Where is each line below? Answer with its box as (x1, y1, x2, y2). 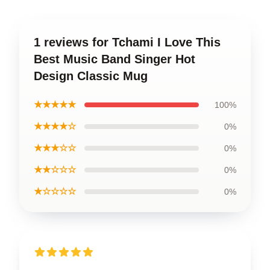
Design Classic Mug (34, 69, 148, 83)
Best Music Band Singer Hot (34, 52, 195, 66)
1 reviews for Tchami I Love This (34, 35, 221, 49)
